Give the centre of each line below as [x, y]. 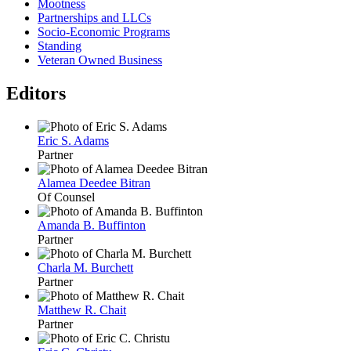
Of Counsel [66, 197]
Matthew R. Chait [82, 309]
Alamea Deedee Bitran [94, 183]
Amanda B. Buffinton [92, 225]
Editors [36, 94]
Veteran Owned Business [100, 60]
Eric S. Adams [73, 140]
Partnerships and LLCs [94, 18]
